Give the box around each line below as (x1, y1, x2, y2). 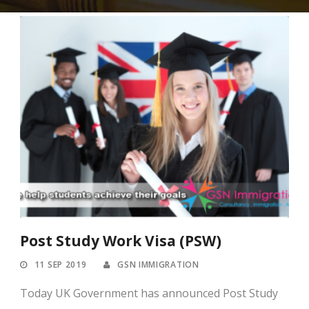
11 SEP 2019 (34, 258, 87, 270)
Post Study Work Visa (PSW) (20, 230, 221, 250)
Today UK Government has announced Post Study (20, 285, 278, 301)
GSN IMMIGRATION (117, 258, 199, 270)
